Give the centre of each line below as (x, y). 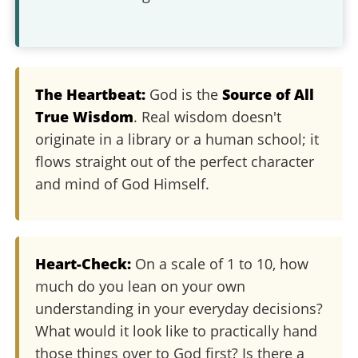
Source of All (268, 94)
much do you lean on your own (141, 286)
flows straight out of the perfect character (175, 161)
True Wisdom (85, 117)
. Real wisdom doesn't (208, 117)
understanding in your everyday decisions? (179, 308)
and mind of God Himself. (123, 184)
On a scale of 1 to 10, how (220, 264)
